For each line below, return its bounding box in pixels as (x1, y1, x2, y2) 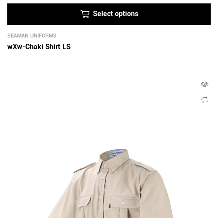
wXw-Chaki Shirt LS (7, 41, 71, 52)
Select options (92, 8, 138, 19)
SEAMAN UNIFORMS (7, 32, 56, 39)
